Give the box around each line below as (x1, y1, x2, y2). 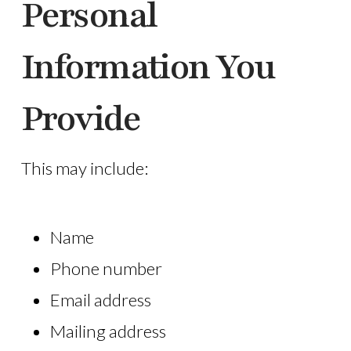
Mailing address (49, 320, 166, 342)
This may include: (20, 157, 148, 179)
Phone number (49, 258, 162, 280)
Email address (49, 289, 151, 311)
